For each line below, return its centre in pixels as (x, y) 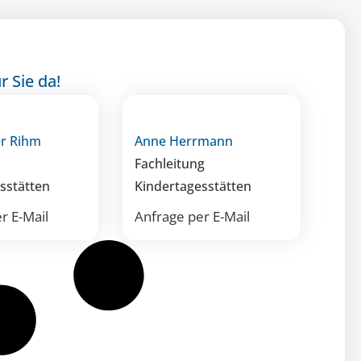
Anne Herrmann (184, 141)
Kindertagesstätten (193, 187)
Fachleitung (170, 164)
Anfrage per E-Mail (193, 217)
